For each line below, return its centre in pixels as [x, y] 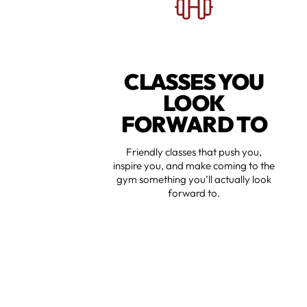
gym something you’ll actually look [194, 180]
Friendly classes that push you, [194, 152]
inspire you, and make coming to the [194, 166]
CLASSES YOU [194, 82]
